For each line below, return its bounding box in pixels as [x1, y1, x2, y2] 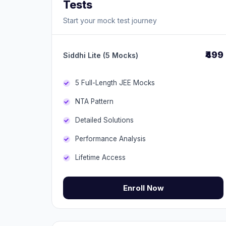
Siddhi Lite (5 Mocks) [63, 51, 138, 60]
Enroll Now [123, 183, 164, 193]
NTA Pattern [75, 97, 114, 105]
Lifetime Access [75, 153, 126, 161]
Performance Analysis [75, 135, 146, 143]
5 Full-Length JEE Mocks [75, 79, 155, 87]
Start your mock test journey [63, 16, 157, 25]
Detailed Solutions [75, 116, 134, 124]
